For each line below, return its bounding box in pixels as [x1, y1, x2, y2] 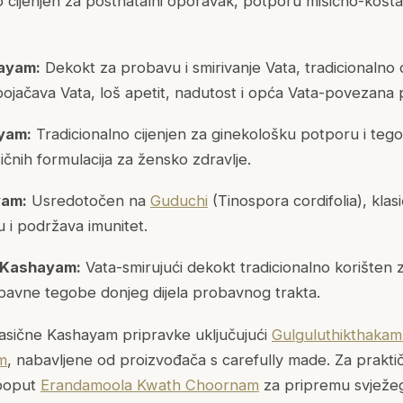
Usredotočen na [27, 192, 150, 210]
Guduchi [150, 192, 208, 210]
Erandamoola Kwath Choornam [40, 375, 259, 394]
